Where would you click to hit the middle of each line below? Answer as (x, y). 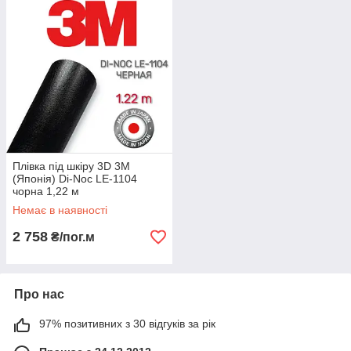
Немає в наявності (60, 210)
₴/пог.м (71, 237)
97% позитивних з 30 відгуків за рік (127, 324)
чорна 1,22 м (46, 191)
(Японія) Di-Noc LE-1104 (75, 179)
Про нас (39, 294)
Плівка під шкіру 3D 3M (71, 166)
